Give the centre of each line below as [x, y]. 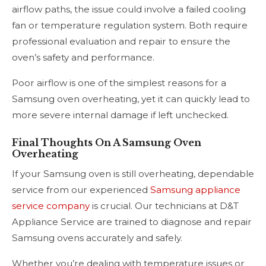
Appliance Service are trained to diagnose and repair [132, 221]
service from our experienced [81, 189]
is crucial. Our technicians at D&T [164, 205]
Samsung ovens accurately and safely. [97, 237]
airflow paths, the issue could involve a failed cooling [129, 9]
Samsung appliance [195, 189]
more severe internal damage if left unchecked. [120, 115]
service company [51, 205]
